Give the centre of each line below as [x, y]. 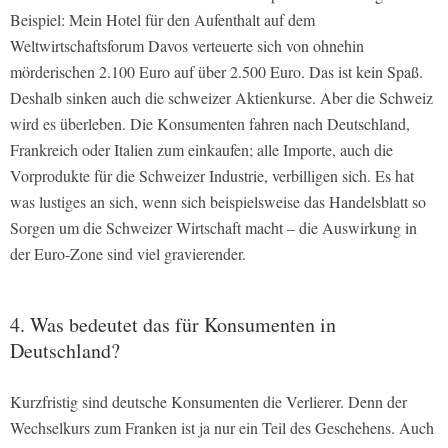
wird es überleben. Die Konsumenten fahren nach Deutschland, [210, 123]
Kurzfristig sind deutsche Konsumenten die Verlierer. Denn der [208, 401]
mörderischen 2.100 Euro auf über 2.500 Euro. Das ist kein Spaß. [216, 71]
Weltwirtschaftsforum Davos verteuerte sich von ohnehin [187, 45]
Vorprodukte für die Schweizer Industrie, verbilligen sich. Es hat [212, 175]
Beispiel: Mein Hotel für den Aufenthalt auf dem [162, 19]
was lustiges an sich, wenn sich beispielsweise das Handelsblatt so [218, 201]
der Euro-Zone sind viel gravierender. [128, 253]
